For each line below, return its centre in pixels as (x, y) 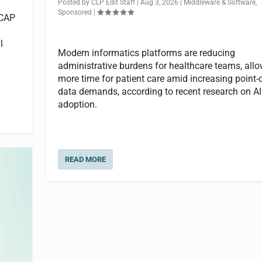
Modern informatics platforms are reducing (146, 53)
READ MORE (85, 160)
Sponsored (75, 13)
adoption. (77, 104)
